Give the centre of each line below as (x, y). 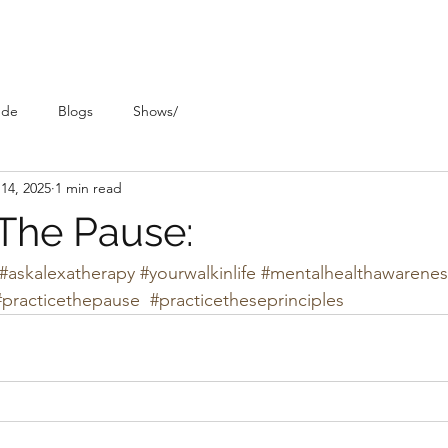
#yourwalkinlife (198, 273)
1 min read (88, 187)
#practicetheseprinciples (247, 300)
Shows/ (155, 110)
